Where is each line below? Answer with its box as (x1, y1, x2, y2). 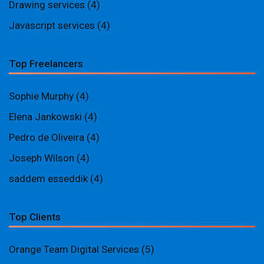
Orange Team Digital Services (9, 243, 141, 255)
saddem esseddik (9, 173, 88, 184)
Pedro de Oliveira (9, 131, 84, 143)
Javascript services (9, 19, 95, 31)
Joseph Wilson (9, 152, 74, 164)
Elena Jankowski (9, 111, 82, 123)
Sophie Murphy (9, 90, 74, 102)
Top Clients (9, 211, 61, 223)
